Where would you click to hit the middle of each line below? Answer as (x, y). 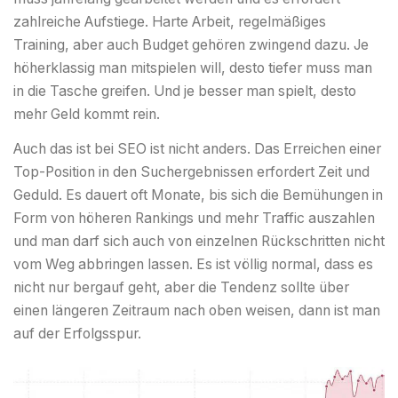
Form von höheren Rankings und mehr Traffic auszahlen (194, 219)
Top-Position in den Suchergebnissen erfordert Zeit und (191, 172)
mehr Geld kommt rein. (87, 115)
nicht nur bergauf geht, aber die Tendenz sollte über (181, 288)
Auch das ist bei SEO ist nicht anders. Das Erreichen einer (197, 149)
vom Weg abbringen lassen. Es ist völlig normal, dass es (193, 265)
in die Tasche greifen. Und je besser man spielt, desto (185, 92)
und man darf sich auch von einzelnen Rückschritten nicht (199, 242)
